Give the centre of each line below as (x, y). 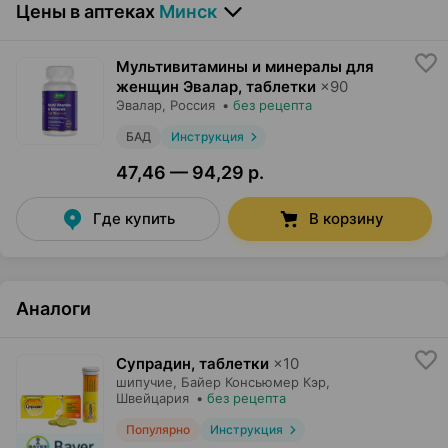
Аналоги (53, 309)
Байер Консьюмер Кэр (253, 382)
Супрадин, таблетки (192, 364)
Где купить (134, 219)
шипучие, (146, 382)
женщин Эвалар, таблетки (216, 87)
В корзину (346, 219)
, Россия (188, 105)
